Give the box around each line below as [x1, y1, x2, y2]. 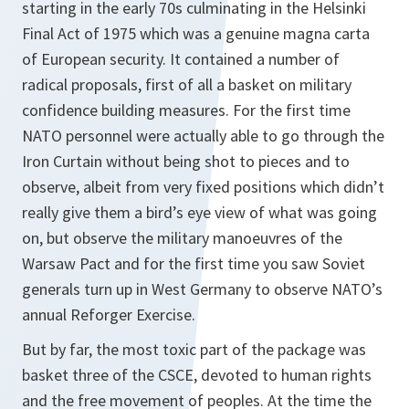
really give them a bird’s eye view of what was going [22, 202, 377, 223]
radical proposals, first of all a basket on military [22, 74, 351, 95]
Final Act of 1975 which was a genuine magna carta [22, 23, 370, 44]
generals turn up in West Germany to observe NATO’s [22, 278, 383, 299]
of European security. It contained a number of [22, 48, 340, 69]
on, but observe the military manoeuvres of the [22, 227, 342, 248]
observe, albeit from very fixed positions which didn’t [22, 176, 384, 197]
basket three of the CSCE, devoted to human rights [22, 364, 372, 385]
